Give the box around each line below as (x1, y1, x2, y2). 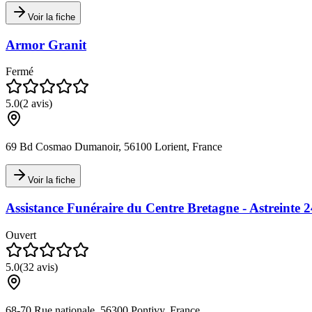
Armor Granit (6, 37, 86, 52)
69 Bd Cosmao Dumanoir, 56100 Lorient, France (6, 141, 222, 153)
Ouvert (6, 228, 36, 241)
